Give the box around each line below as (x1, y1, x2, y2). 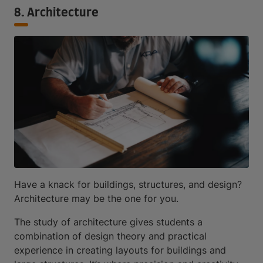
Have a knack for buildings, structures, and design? (14, 178, 242, 190)
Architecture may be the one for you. (14, 192, 178, 204)
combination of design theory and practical (14, 230, 207, 242)
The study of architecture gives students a (14, 215, 203, 228)
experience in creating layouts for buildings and (14, 244, 226, 256)
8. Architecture (14, 6, 99, 19)
